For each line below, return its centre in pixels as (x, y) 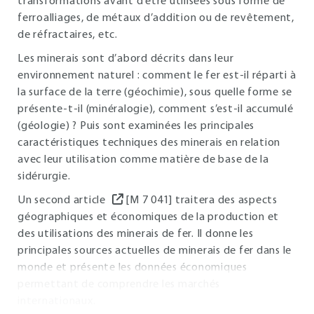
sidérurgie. (44, 177)
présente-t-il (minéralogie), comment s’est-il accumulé (156, 109)
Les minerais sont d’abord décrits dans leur (126, 59)
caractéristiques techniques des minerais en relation (149, 143)
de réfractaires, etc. (68, 35)
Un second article (63, 200)
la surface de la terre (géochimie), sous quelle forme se (155, 93)
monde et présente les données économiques (132, 268)
